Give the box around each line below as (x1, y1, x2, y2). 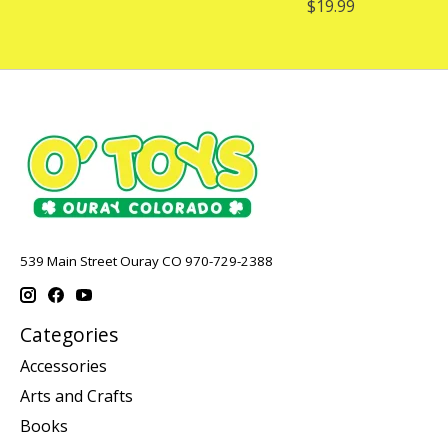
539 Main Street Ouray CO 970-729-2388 (20, 252, 273, 271)
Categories (20, 320, 118, 348)
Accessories (20, 355, 107, 378)
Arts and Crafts (20, 385, 133, 408)
